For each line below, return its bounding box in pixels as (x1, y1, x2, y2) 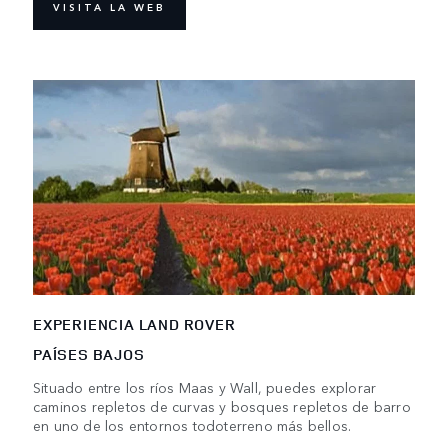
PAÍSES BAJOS (33, 343, 145, 365)
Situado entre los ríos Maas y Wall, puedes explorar (33, 376, 377, 397)
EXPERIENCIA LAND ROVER (33, 313, 236, 335)
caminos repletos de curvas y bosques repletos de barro (33, 395, 411, 416)
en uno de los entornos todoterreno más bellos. (33, 414, 352, 435)
